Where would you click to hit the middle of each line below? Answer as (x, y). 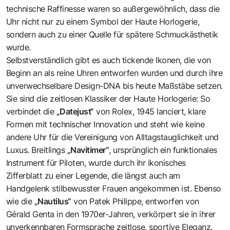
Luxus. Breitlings (37, 150)
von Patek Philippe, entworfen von (135, 201)
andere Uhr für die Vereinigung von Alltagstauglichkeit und (112, 137)
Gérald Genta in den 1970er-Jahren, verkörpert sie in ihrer (111, 214)
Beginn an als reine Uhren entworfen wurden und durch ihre (114, 73)
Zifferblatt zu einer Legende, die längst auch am (93, 175)
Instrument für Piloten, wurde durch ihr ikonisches (96, 162)
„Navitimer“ (88, 150)
